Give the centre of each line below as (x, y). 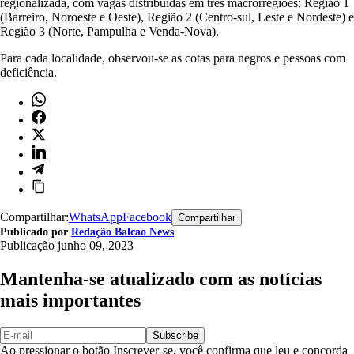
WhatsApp (96, 217)
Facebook (147, 217)
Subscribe (175, 335)
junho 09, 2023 (96, 245)
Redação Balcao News (122, 232)
